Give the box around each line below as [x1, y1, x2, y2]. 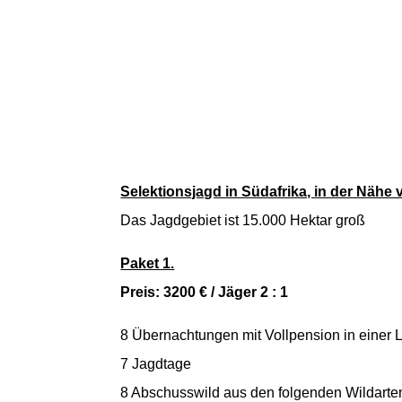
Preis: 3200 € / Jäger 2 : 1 [120, 284, 293, 300]
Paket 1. [120, 255, 175, 271]
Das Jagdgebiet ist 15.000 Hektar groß [120, 212, 366, 228]
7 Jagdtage [120, 355, 192, 371]
